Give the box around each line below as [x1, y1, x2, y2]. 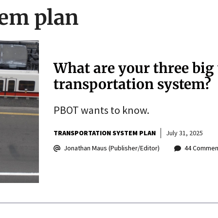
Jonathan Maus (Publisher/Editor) [63, 144, 160, 153]
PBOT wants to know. [53, 103, 149, 117]
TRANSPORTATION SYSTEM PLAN [53, 128, 156, 138]
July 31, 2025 [165, 128, 203, 138]
